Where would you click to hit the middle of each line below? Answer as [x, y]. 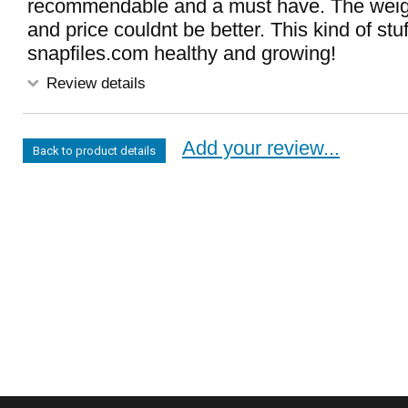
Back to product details [94, 151]
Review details [94, 83]
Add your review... [261, 148]
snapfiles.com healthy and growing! [182, 53]
